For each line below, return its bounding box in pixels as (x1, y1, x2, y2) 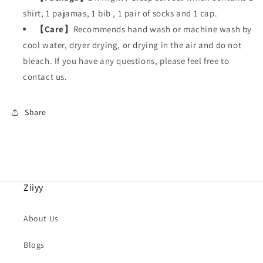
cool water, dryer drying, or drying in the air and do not (23, 39, 242, 50)
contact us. (23, 71, 68, 82)
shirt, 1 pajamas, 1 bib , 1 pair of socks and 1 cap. (23, 8, 218, 19)
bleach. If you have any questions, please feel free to (23, 55, 230, 66)
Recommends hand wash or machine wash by (73, 23, 252, 35)
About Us (23, 213, 59, 224)
